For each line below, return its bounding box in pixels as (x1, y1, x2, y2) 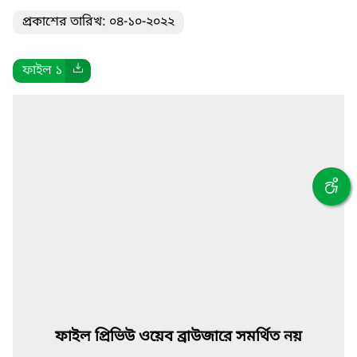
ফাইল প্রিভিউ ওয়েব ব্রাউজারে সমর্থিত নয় (55, 327, 302, 347)
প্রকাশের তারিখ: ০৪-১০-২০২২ (22, 14, 175, 31)
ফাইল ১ (22, 62, 65, 80)
